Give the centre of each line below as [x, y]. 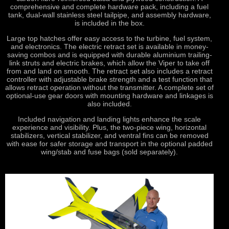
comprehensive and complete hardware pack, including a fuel [109, 6]
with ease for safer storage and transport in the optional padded [109, 144]
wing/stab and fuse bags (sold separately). [109, 152]
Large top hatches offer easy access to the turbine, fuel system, [109, 39]
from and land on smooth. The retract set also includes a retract [109, 71]
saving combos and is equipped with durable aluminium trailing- [109, 55]
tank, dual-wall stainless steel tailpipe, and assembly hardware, [109, 15]
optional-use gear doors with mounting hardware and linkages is [109, 96]
